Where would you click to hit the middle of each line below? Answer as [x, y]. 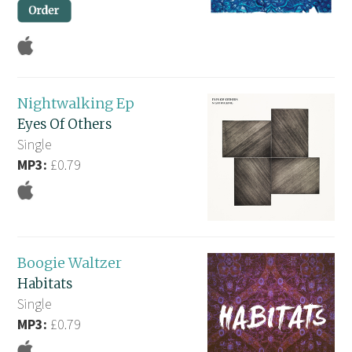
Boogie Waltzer [70, 262]
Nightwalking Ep [76, 104]
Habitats [45, 283]
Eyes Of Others [65, 125]
